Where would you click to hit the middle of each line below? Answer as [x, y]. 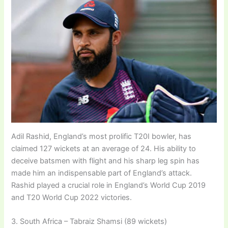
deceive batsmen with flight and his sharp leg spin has [106, 161]
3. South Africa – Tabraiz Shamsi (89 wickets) [89, 222]
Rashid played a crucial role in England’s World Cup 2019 [109, 185]
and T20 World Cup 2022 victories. [72, 197]
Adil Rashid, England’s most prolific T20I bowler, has [102, 136]
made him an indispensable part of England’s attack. [102, 173]
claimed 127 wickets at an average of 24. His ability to [104, 148]
